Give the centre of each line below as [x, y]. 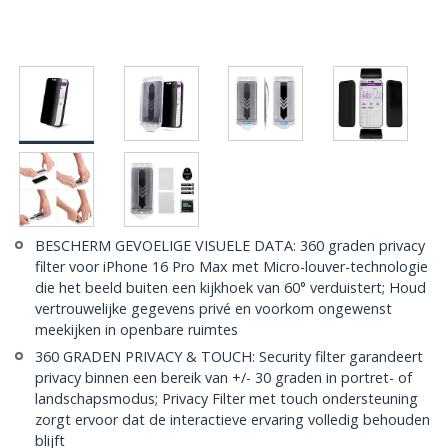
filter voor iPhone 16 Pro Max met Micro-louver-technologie [231, 267]
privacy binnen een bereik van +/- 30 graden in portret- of [223, 378]
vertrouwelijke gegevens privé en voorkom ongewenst [213, 309]
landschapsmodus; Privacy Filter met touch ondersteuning [226, 399]
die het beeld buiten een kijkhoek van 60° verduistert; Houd [230, 288]
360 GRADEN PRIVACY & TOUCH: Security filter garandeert [229, 357]
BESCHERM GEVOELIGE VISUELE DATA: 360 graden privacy [230, 246]
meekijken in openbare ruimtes [136, 330]
